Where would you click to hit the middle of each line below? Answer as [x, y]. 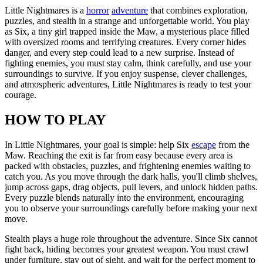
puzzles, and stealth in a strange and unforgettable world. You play [127, 21]
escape [204, 144]
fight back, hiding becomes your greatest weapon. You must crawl [127, 249]
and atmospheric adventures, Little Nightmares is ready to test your [128, 84]
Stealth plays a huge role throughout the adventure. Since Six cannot [131, 238]
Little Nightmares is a [45, 10]
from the [233, 144]
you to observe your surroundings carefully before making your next [131, 208]
